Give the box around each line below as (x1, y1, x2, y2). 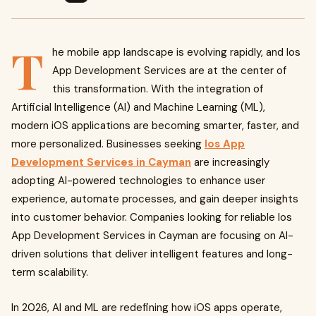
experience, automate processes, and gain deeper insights (11, 192, 298, 206)
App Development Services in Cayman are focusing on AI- (11, 229, 293, 243)
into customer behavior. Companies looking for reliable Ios (11, 210, 292, 224)
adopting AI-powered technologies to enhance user (11, 174, 265, 188)
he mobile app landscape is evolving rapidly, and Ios (52, 45, 300, 59)
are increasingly (191, 155, 269, 169)
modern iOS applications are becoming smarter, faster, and (11, 119, 299, 133)
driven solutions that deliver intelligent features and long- (11, 247, 293, 261)
